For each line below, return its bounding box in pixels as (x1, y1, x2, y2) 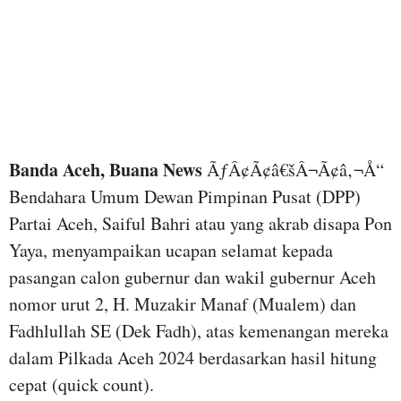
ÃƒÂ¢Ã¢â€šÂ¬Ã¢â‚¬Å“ (202, 157, 384, 182)
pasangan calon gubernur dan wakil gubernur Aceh (9, 264, 376, 289)
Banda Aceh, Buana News (9, 156, 202, 183)
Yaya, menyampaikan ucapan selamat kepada (9, 237, 333, 262)
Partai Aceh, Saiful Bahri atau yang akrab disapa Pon (9, 210, 392, 235)
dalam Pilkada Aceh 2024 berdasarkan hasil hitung (9, 345, 377, 370)
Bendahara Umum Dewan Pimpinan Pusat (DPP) (9, 183, 361, 209)
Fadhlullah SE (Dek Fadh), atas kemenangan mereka (9, 318, 388, 343)
